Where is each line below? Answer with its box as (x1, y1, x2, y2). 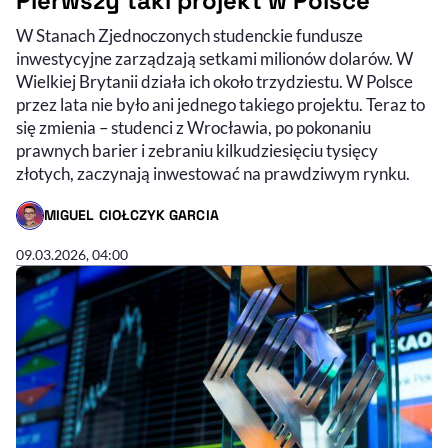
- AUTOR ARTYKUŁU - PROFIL (15, 215, 205, 234)
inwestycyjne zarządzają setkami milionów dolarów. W (16, 48, 413, 70)
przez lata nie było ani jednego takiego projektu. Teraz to (16, 94, 425, 116)
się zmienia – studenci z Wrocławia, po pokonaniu (16, 117, 371, 139)
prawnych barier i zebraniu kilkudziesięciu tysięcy (16, 140, 378, 162)
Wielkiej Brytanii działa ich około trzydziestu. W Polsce (16, 71, 413, 93)
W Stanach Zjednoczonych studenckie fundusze (16, 25, 363, 47)
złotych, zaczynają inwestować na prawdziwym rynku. (16, 163, 410, 185)
